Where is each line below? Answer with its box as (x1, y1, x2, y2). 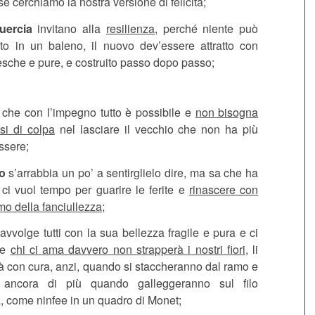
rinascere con (188, 181, 259, 198)
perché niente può (157, 20, 259, 37)
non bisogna (195, 103, 259, 120)
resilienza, (105, 20, 157, 37)
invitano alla (32, 20, 106, 37)
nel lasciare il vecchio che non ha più (54, 120, 259, 137)
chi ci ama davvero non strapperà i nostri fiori (10, 241, 245, 258)
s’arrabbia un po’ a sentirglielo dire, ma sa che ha (5, 164, 259, 181)
